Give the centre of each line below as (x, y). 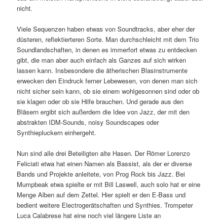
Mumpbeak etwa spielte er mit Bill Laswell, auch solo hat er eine (109, 184)
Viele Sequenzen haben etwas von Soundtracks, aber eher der (106, 29)
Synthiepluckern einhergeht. (57, 132)
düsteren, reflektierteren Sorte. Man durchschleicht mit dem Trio (108, 39)
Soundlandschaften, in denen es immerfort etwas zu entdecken (107, 49)
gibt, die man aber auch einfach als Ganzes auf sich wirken (102, 60)
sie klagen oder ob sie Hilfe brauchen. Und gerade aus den (100, 101)
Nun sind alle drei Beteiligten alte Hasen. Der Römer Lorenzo (104, 153)
